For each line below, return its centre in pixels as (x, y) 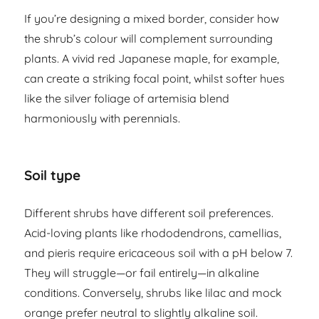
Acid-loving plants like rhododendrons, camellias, (153, 233)
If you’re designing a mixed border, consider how (152, 19)
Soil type (53, 176)
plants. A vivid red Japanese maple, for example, (152, 59)
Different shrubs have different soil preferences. (149, 213)
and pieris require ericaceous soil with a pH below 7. (159, 253)
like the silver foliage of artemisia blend (127, 99)
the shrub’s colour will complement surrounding (149, 39)
